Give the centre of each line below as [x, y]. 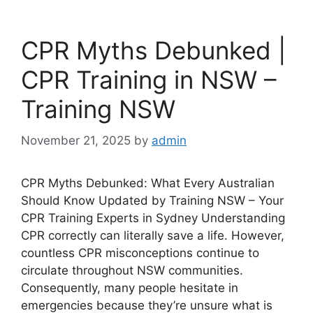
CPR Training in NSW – [149, 80]
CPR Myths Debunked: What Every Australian [148, 183]
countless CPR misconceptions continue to [140, 253]
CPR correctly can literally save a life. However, [153, 235]
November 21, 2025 [76, 140]
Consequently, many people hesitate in [130, 287]
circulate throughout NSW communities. [132, 270]
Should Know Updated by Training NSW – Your [152, 200]
